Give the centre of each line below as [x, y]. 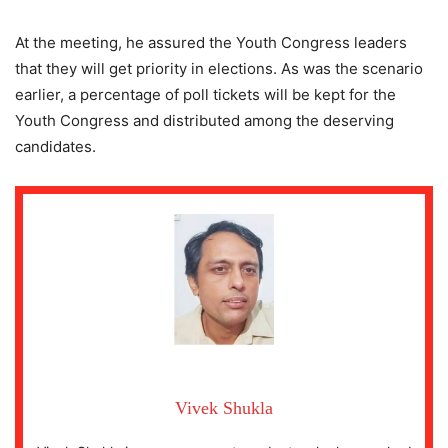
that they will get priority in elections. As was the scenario [219, 68]
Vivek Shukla [224, 408]
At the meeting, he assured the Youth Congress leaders [211, 42]
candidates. [55, 146]
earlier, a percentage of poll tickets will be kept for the [205, 94]
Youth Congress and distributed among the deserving [204, 120]
